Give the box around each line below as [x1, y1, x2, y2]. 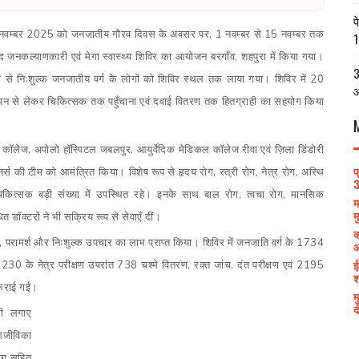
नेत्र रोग [261, 165, 296, 179]
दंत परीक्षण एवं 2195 [237, 258, 325, 272]
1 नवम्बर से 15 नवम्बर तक [215, 27, 325, 42]
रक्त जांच [194, 258, 232, 272]
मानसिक [291, 188, 325, 202]
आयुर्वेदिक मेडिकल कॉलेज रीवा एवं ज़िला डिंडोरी [136, 143, 325, 157]
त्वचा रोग [246, 188, 284, 202]
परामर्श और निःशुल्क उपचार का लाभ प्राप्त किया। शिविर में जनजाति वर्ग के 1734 [5, 236, 325, 250]
